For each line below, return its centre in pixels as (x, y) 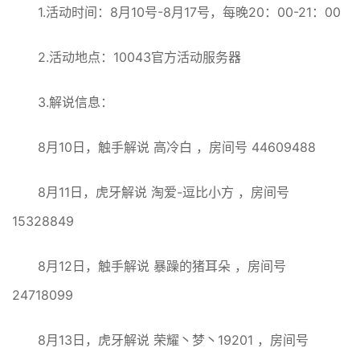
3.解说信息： (76, 102)
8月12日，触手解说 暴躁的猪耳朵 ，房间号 (162, 266)
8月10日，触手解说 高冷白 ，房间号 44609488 (177, 147)
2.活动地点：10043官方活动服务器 (139, 57)
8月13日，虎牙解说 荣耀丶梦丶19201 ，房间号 (173, 340)
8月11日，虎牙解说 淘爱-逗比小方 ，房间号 (164, 192)
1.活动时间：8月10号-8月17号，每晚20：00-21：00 (189, 12)
